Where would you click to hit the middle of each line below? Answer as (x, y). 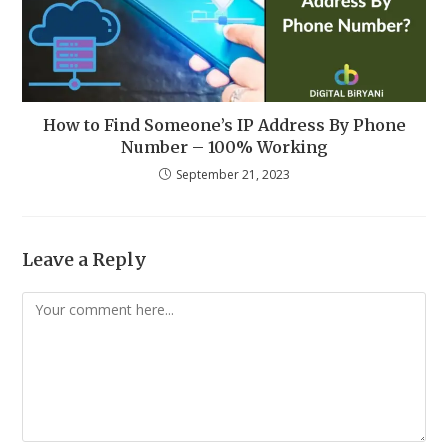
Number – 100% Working (224, 147)
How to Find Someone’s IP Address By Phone (224, 125)
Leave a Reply (85, 260)
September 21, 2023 (232, 175)
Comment (54, 304)
